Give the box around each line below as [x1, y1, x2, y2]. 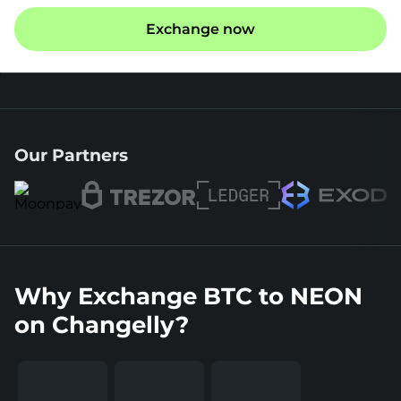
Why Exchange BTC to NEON [14, 282, 363, 311]
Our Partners [14, 145, 128, 166]
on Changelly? [14, 311, 189, 339]
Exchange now [146, 21, 255, 38]
